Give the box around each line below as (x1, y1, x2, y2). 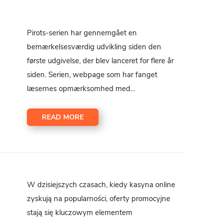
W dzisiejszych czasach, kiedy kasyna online (27, 179, 176, 190)
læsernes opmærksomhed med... (27, 83, 135, 94)
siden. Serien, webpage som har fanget (27, 69, 158, 80)
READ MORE (42, 112, 84, 122)
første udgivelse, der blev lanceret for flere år (27, 55, 174, 66)
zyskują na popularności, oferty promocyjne (27, 193, 171, 204)
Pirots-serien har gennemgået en (27, 27, 137, 38)
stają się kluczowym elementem (27, 207, 133, 218)
